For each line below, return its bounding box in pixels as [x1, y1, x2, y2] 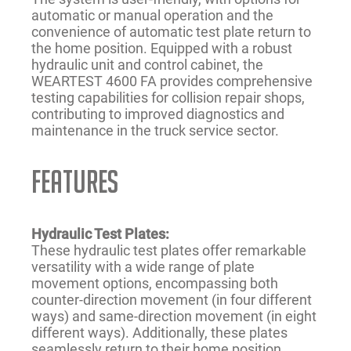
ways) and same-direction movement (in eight [31, 307, 317, 324]
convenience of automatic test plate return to [31, 24, 311, 41]
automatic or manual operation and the [31, 7, 273, 24]
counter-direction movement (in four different [31, 291, 312, 308]
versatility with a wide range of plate [31, 258, 255, 275]
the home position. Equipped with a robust [31, 40, 292, 57]
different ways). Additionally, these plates [31, 324, 288, 341]
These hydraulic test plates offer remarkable [31, 241, 306, 259]
